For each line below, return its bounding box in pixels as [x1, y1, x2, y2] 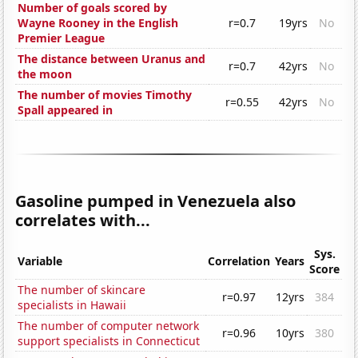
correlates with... [15, 209, 151, 232]
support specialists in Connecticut [18, 333, 201, 349]
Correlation [208, 253, 271, 269]
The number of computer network [18, 318, 200, 334]
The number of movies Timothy [18, 87, 193, 103]
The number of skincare [18, 282, 146, 298]
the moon [18, 66, 73, 82]
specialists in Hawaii [18, 297, 127, 313]
